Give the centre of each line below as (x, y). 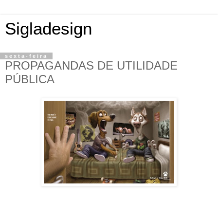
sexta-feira (26, 56)
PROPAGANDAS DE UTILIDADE (91, 65)
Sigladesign (48, 29)
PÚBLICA (30, 79)
